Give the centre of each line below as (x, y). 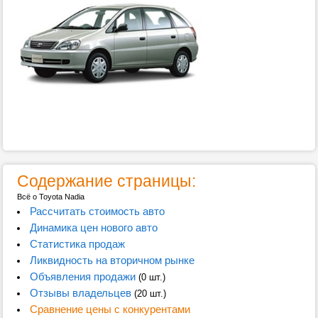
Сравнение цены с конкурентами (110, 309)
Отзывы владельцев (80, 293)
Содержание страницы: (106, 181)
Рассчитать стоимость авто (97, 211)
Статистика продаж (77, 244)
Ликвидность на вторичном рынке (112, 260)
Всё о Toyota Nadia (51, 197)
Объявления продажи (82, 276)
